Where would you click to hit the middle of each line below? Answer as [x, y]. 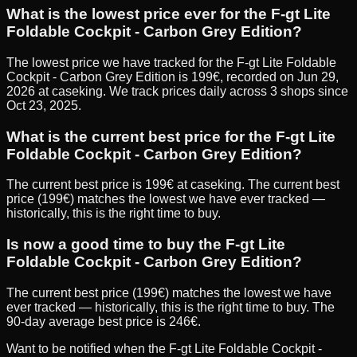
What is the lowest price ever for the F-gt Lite [169, 14]
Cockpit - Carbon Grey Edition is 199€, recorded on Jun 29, [173, 77]
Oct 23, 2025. [44, 106]
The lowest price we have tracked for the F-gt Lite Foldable [171, 63]
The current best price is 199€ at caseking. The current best [173, 185]
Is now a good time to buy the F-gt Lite [146, 245]
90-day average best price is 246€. [104, 321]
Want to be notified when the [88, 348]
